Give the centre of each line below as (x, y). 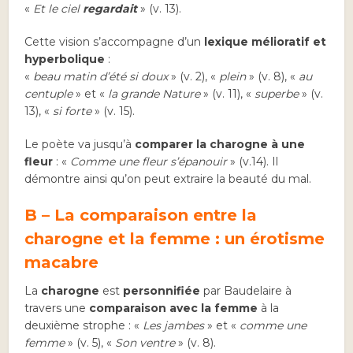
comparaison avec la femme (174, 308)
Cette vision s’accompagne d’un (115, 42)
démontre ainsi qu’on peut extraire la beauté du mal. (168, 179)
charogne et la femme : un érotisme (175, 239)
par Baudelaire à (246, 291)
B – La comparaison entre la (141, 216)
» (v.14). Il (255, 162)
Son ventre (145, 343)
